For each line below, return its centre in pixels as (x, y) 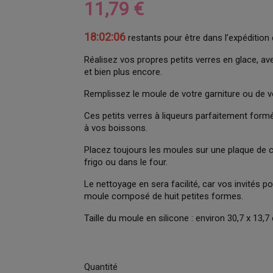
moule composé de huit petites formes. (164, 196)
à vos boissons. (116, 128)
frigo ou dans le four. (126, 162)
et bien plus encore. (123, 72)
